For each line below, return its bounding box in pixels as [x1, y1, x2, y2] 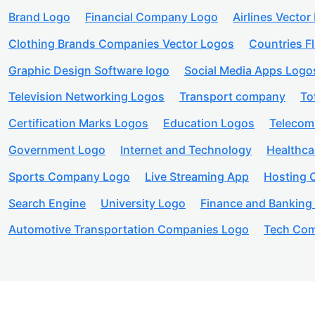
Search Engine [8, 195, 86, 210]
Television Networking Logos [8, 89, 165, 104]
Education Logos [163, 116, 255, 131]
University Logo [101, 195, 186, 210]
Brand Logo [8, 10, 70, 25]
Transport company [179, 89, 285, 104]
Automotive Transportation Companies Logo [8, 222, 249, 237]
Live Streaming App [145, 169, 249, 184]
